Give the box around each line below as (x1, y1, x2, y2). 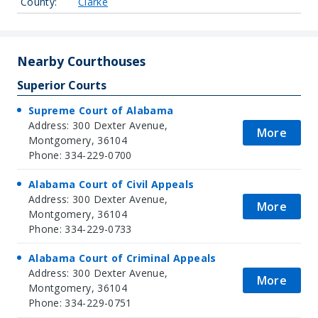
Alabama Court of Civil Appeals (28, 177, 194, 191)
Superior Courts (17, 77, 106, 93)
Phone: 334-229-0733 (28, 221, 132, 236)
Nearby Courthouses (17, 53, 146, 70)
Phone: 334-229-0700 (28, 148, 132, 162)
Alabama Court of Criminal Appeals (28, 251, 216, 265)
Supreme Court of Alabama (28, 103, 174, 117)
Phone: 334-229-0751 (28, 295, 132, 309)
